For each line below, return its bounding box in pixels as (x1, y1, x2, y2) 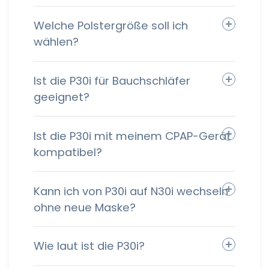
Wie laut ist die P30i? (34, 238, 145, 254)
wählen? (34, 34, 79, 50)
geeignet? (34, 89, 89, 104)
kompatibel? (34, 144, 102, 160)
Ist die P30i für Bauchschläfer (34, 73, 190, 88)
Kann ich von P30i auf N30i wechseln (34, 183, 228, 199)
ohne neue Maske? (34, 199, 136, 215)
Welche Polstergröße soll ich (34, 18, 188, 34)
